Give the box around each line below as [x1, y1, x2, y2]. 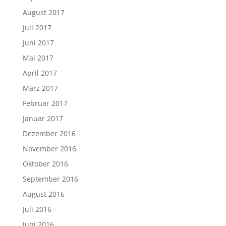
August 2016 [22, 189, 65, 199]
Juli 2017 [22, 23, 51, 32]
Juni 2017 [22, 38, 54, 47]
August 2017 [22, 8, 65, 17]
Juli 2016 [22, 204, 51, 214]
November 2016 [22, 144, 76, 153]
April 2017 [22, 68, 57, 78]
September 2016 [22, 174, 78, 184]
